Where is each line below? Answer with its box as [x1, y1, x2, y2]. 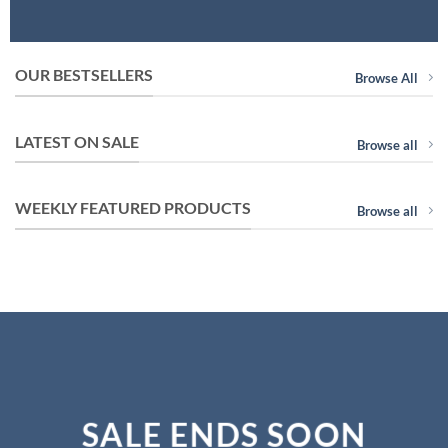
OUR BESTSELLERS [15, 65, 153, 84]
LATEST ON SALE [15, 131, 139, 151]
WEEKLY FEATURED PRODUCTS [15, 198, 251, 217]
